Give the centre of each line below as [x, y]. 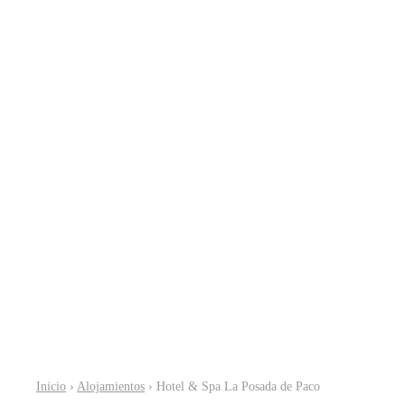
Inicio [51, 386]
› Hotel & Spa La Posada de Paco [232, 386]
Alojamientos [111, 386]
